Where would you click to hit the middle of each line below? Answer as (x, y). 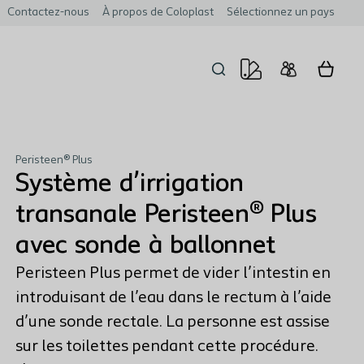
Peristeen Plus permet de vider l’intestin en (173, 274)
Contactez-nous (48, 13)
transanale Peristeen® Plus (166, 215)
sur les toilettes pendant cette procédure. (167, 347)
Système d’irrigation (130, 184)
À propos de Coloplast (158, 13)
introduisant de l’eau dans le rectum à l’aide (174, 298)
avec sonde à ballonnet (149, 246)
